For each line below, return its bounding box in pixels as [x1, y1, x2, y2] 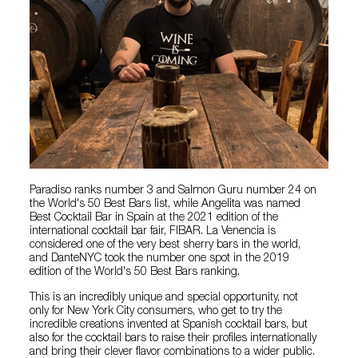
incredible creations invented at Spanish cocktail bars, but [30, 320, 308, 332]
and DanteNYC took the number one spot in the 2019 [30, 253, 290, 265]
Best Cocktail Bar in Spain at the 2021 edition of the [30, 213, 279, 225]
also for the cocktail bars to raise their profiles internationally [30, 333, 317, 345]
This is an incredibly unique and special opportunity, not [30, 292, 299, 304]
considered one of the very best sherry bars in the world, [30, 240, 301, 252]
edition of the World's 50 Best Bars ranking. [30, 267, 241, 279]
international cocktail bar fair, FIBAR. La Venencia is [30, 226, 276, 238]
